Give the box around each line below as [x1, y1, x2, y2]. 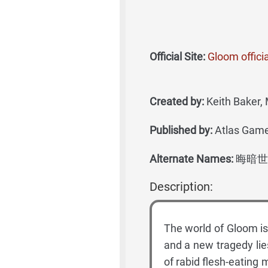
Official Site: [149, 50, 205, 63]
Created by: [149, 95, 204, 108]
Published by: [149, 124, 212, 136]
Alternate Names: [149, 153, 233, 165]
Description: [149, 179, 213, 194]
